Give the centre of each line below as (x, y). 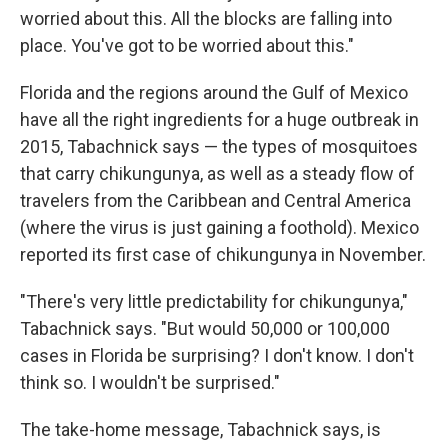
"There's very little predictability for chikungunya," (214, 302)
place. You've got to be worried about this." (187, 46)
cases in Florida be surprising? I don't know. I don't (217, 356)
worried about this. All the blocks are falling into (206, 19)
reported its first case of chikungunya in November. (223, 255)
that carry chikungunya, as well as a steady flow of (217, 174)
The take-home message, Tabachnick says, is (200, 430)
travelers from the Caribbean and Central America (215, 201)
